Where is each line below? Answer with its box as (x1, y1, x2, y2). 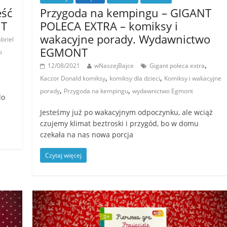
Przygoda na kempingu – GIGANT (40, 5, 212, 21)
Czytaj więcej (45, 151, 82, 160)
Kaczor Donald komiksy (40, 74, 106, 83)
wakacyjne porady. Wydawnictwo (40, 31, 211, 47)
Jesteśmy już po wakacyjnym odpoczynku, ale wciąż (40, 107, 213, 118)
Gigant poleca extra (149, 61, 205, 70)
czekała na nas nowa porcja (40, 130, 134, 140)
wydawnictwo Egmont (132, 87, 194, 96)
